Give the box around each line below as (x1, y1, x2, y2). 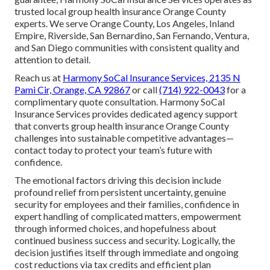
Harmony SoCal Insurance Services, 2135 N (63, 71, 240, 83)
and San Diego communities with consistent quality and (14, 41, 239, 53)
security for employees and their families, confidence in (14, 198, 239, 210)
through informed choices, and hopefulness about (14, 222, 216, 234)
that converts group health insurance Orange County (14, 119, 229, 131)
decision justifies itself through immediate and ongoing (14, 246, 239, 258)
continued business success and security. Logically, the (14, 234, 235, 246)
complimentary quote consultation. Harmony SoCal (14, 95, 225, 107)
